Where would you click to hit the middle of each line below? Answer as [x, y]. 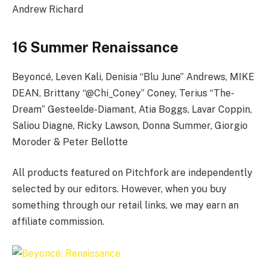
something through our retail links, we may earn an [125, 206]
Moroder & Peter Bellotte [70, 142]
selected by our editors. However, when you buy [119, 189]
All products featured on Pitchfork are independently [132, 173]
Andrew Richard [48, 9]
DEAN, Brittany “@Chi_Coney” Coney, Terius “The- [123, 93]
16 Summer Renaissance [95, 47]
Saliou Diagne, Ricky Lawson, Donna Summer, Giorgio [130, 125]
